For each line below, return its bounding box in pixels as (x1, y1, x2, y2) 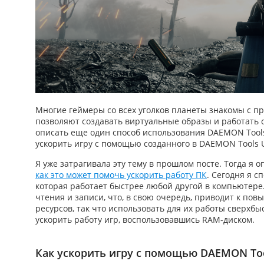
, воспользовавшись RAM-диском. (118, 214, 255, 225)
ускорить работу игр (35, 214, 118, 225)
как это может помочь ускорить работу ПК (35, 169, 207, 180)
